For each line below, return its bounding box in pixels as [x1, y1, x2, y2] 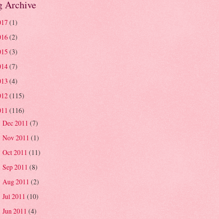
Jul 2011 [2, 192, 27, 201]
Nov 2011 [2, 132, 31, 142]
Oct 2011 [2, 147, 29, 157]
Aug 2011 [2, 177, 31, 187]
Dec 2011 [2, 118, 30, 128]
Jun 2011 [2, 206, 28, 216]
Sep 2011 [2, 162, 29, 172]
